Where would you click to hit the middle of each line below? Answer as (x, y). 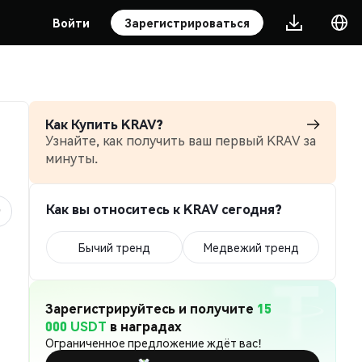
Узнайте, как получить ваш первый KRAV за (181, 140)
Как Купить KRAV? (104, 124)
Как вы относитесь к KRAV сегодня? (164, 209)
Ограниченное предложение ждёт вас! (154, 343)
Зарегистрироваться (187, 23)
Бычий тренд (114, 247)
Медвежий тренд (251, 247)
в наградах (144, 326)
